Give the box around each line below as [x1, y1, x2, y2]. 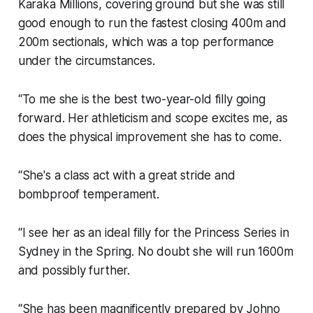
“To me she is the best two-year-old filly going [17, 92, 265, 107]
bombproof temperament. [17, 187, 159, 202]
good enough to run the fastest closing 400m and [17, 16, 286, 31]
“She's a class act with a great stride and [17, 168, 235, 183]
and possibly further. [17, 263, 131, 278]
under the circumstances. [17, 54, 155, 68]
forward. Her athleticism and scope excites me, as [17, 111, 288, 126]
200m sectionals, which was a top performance [17, 35, 275, 50]
